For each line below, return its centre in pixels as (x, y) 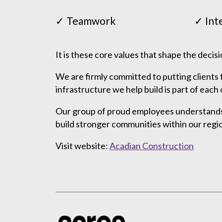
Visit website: (83, 145)
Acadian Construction (152, 145)
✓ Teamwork (85, 20)
